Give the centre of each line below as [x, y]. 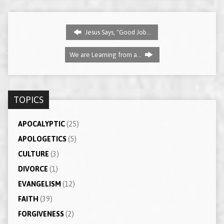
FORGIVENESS [41, 214]
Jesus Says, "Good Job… [117, 32]
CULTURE [33, 154]
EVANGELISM [39, 184]
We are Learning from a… [106, 54]
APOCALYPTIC [41, 124]
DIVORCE [33, 169]
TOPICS [28, 99]
